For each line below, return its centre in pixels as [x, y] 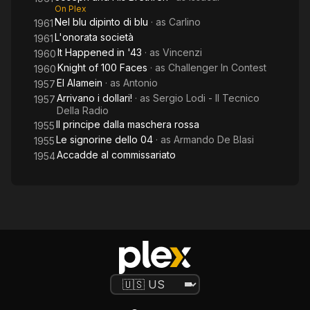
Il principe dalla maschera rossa [128, 124]
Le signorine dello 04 [104, 139]
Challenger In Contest [217, 67]
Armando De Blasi [214, 139]
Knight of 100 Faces [102, 67]
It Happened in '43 [100, 52]
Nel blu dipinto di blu [101, 22]
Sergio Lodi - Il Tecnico [206, 98]
